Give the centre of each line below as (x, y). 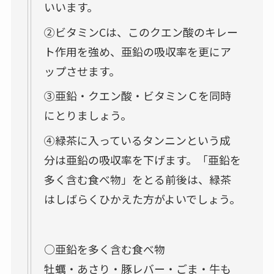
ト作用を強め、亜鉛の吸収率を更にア (137, 51)
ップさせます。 (82, 71)
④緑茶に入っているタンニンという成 (137, 140)
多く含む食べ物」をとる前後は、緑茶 (137, 180)
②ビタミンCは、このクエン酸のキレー (141, 31)
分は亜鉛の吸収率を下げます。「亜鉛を (142, 160)
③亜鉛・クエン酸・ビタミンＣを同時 (137, 96)
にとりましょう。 (87, 115)
